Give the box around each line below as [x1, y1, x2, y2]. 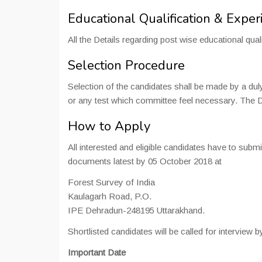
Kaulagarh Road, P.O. [68, 191, 151, 201]
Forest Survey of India [68, 177, 155, 187]
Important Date [68, 247, 126, 257]
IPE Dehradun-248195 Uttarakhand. [68, 205, 205, 215]
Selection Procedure [68, 57, 185, 74]
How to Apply [68, 118, 150, 135]
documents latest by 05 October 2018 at [68, 156, 222, 166]
